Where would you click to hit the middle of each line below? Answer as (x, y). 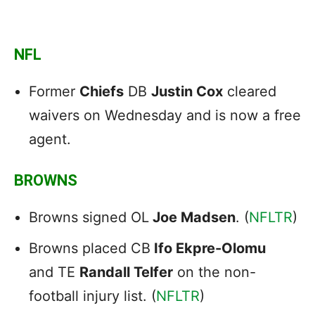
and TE (54, 272)
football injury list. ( (92, 296)
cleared (250, 91)
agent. (50, 139)
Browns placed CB (90, 248)
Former (54, 91)
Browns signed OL (89, 217)
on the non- (214, 272)
